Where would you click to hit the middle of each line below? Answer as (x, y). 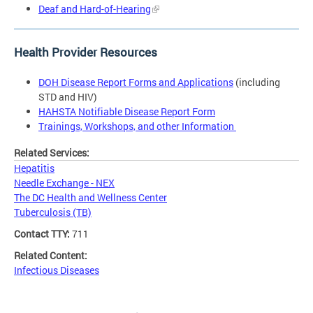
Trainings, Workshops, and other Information (137, 126)
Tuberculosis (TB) (53, 212)
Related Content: (52, 256)
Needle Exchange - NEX (64, 183)
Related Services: (53, 153)
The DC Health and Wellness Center (90, 198)
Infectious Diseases (57, 270)
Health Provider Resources (86, 52)
